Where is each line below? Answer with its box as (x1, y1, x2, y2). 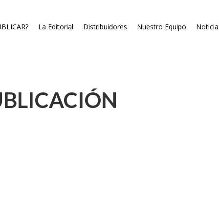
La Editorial (38, 22, 73, 31)
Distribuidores (83, 22, 127, 31)
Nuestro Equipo (137, 22, 186, 31)
